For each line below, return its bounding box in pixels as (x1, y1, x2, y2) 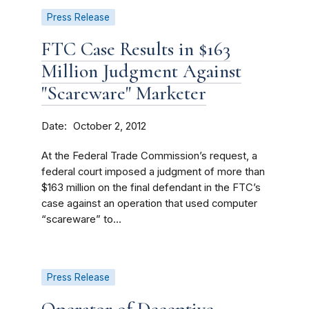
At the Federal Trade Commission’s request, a (41, 150, 257, 162)
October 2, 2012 (73, 120, 146, 132)
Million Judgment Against (41, 59, 241, 83)
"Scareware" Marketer (41, 81, 206, 105)
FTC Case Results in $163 (41, 37, 230, 61)
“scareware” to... (41, 213, 121, 226)
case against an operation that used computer (41, 197, 257, 210)
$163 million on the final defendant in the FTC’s (41, 181, 261, 194)
